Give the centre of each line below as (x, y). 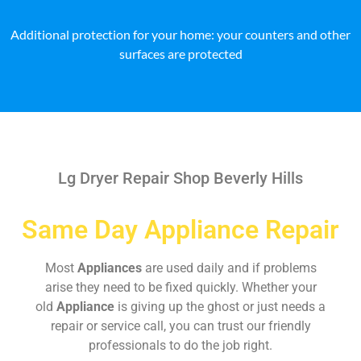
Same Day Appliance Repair (180, 229)
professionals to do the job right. (180, 345)
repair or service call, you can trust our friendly (180, 326)
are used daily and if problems (230, 268)
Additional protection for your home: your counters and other (180, 34)
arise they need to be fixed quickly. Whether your (180, 287)
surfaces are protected (180, 53)
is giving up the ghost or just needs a (222, 306)
